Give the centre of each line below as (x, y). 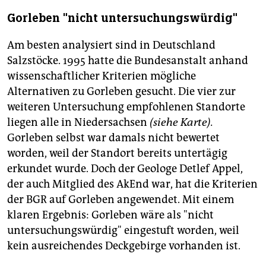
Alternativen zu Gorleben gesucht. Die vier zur (121, 91)
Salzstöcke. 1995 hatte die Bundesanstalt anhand (128, 60)
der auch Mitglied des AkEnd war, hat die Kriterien (132, 184)
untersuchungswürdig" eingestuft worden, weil (123, 230)
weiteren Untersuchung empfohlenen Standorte (126, 107)
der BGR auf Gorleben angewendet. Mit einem (121, 199)
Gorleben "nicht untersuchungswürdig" (122, 18)
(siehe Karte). (181, 122)
